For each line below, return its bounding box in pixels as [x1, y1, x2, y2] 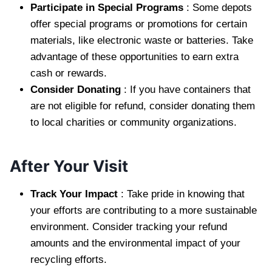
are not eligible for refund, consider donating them [30, 100, 255, 112]
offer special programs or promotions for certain [30, 18, 247, 30]
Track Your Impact [30, 188, 121, 200]
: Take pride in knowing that [121, 188, 245, 200]
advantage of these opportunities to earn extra [30, 50, 239, 63]
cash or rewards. [30, 67, 110, 79]
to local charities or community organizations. [30, 116, 240, 128]
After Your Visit [10, 156, 132, 175]
